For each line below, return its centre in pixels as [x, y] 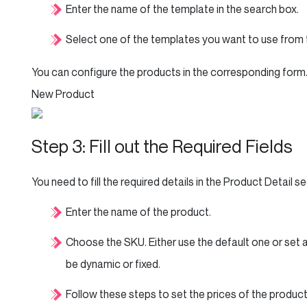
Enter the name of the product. [138, 212]
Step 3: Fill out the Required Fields [162, 146]
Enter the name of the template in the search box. [182, 9]
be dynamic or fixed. [113, 264]
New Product [63, 94]
